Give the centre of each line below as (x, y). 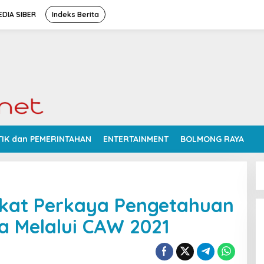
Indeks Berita (75, 14)
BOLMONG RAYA (212, 139)
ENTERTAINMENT (136, 139)
